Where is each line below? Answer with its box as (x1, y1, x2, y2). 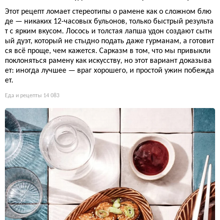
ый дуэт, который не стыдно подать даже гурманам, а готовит (5, 37, 214, 45)
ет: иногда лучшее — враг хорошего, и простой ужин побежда (5, 66, 214, 75)
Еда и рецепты (5, 92, 42, 99)
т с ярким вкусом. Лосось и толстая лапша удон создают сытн (5, 27, 212, 35)
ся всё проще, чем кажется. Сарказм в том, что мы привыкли (5, 47, 211, 55)
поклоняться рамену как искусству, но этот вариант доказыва (5, 56, 212, 65)
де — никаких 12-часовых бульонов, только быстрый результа (5, 17, 214, 26)
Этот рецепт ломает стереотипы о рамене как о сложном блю (5, 7, 212, 16)
